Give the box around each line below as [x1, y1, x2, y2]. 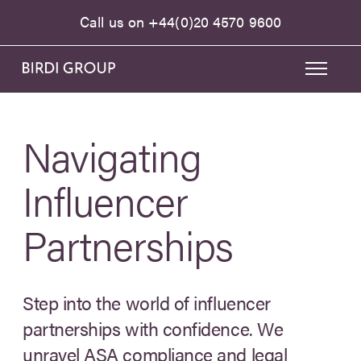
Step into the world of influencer [23, 289, 271, 316]
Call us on [80, 11, 149, 31]
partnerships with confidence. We [23, 315, 284, 342]
